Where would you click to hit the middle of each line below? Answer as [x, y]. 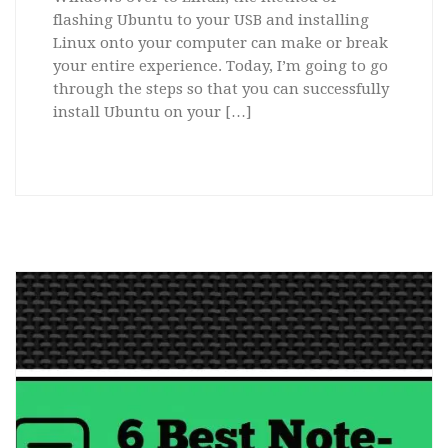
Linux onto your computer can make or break [220, 43]
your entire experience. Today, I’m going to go [220, 66]
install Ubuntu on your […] [152, 112]
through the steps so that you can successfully [220, 89]
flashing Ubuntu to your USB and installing [210, 20]
